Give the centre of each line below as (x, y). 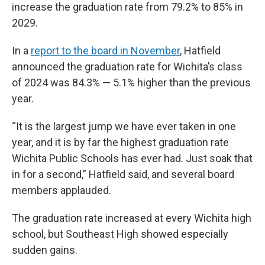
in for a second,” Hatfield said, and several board (123, 174)
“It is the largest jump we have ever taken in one (124, 127)
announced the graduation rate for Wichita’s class (127, 67)
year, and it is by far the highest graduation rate (120, 143)
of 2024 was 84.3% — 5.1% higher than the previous (131, 83)
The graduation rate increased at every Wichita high (132, 218)
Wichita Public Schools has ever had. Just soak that (132, 159)
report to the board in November (105, 51)
